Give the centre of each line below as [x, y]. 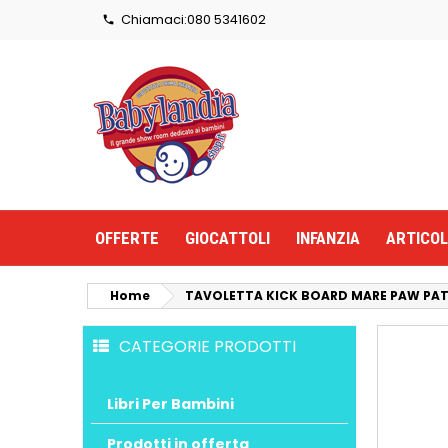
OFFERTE [127, 238]
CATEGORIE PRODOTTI [207, 346]
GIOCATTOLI [227, 238]
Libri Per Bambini [170, 403]
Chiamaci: [150, 19]
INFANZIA [328, 238]
